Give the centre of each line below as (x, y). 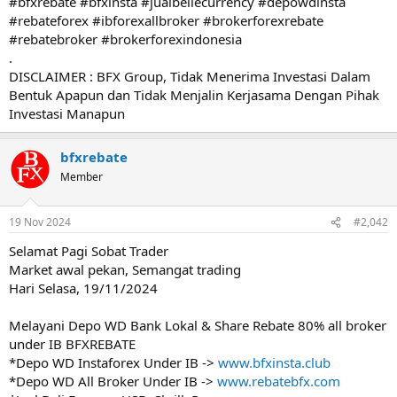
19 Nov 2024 (40, 222)
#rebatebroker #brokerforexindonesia (125, 39)
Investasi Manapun (67, 113)
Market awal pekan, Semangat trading (125, 269)
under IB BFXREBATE (72, 344)
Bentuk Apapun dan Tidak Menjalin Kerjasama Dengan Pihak (194, 94)
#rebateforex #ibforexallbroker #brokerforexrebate (166, 20)
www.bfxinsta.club (274, 362)
